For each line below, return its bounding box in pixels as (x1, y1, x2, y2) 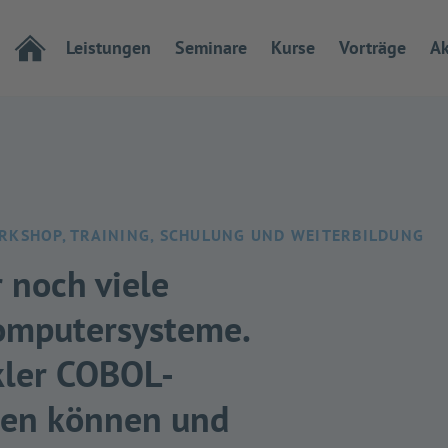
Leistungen (66, 36, 151, 59)
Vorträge (339, 36, 406, 59)
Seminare (175, 36, 247, 59)
